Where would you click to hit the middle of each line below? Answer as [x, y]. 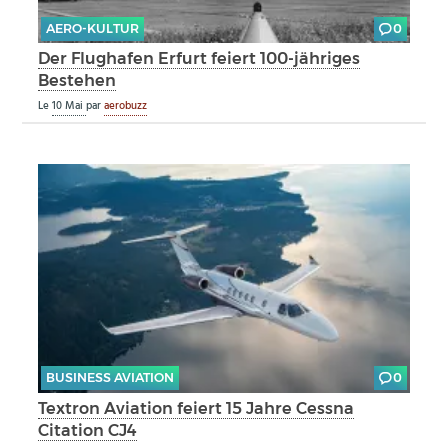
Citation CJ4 [88, 429]
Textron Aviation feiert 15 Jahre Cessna [196, 407]
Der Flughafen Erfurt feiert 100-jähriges [199, 58]
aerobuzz [126, 106]
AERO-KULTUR [92, 29]
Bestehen [77, 80]
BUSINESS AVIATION [109, 378]
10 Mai [69, 106]
